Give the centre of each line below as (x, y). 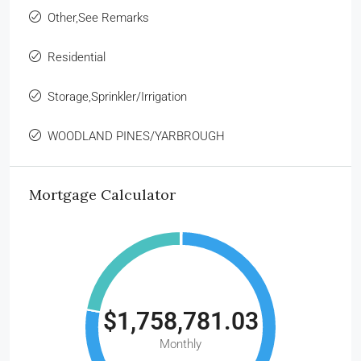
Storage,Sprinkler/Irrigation (117, 96)
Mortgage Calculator (102, 194)
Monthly (180, 344)
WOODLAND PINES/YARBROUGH (136, 136)
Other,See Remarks (98, 17)
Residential (77, 57)
